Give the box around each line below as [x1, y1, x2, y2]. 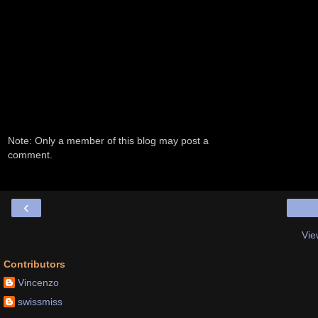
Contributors [4, 258, 65, 270]
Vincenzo [18, 277, 59, 289]
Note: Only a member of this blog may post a [8, 135, 209, 147]
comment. [8, 149, 53, 161]
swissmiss [18, 296, 62, 308]
